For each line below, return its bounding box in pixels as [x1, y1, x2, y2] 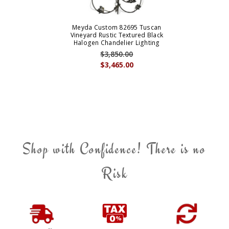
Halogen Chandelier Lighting [73, 38, 160, 48]
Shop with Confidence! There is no [22, 139, 207, 159]
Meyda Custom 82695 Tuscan [72, 23, 162, 32]
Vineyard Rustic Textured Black [70, 31, 164, 40]
